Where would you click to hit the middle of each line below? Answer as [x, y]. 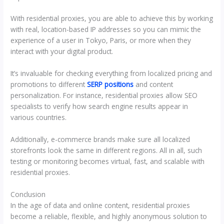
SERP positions [110, 84]
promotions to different [49, 84]
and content [153, 84]
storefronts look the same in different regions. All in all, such [106, 150]
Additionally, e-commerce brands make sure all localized [100, 139]
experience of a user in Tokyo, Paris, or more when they [101, 40]
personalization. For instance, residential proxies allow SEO [104, 95]
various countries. [39, 117]
